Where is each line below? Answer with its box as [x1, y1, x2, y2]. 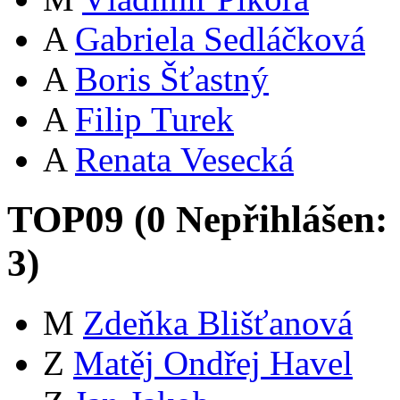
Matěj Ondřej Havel [73, 344, 353, 383]
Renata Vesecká [75, 140, 294, 179]
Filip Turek [75, 100, 234, 139]
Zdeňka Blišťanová [83, 304, 353, 343]
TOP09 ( [7, 198, 146, 241]
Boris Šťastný [75, 60, 269, 99]
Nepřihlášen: [166, 198, 397, 241]
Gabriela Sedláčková [75, 20, 365, 59]
